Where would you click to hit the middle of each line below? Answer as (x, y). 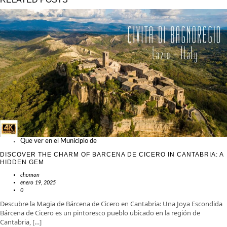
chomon (30, 175)
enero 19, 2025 (38, 182)
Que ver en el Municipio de (59, 141)
